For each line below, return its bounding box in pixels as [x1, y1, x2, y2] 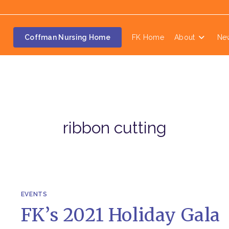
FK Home [131, 33, 165, 41]
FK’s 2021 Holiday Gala [20, 203, 221, 226]
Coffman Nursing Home [24, 33, 110, 41]
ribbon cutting [62, 118, 167, 137]
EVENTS [20, 190, 48, 198]
